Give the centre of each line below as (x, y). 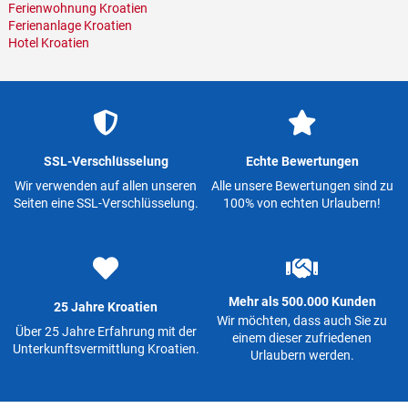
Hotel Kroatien (48, 42)
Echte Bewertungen (302, 161)
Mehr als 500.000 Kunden (302, 301)
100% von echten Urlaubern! (302, 204)
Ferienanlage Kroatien (70, 25)
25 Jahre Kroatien (106, 306)
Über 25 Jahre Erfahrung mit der (106, 332)
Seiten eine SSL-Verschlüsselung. (106, 204)
